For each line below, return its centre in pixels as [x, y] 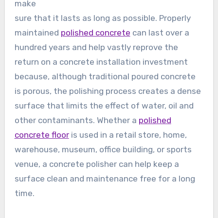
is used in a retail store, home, [128, 135]
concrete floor [42, 135]
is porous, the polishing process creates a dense [108, 91]
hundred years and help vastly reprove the [96, 47]
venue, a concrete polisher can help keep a [97, 164]
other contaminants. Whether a [76, 120]
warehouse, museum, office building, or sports [103, 150]
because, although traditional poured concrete [105, 77]
